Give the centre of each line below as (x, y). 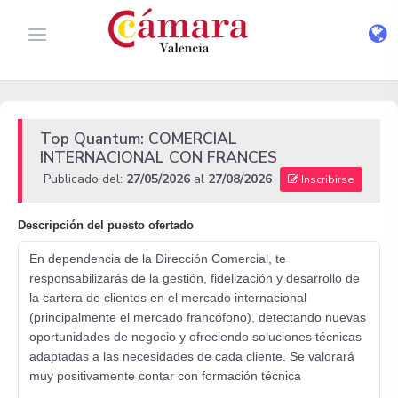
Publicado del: (85, 179)
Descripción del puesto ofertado (106, 225)
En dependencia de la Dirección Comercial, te (158, 259)
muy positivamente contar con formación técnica (165, 376)
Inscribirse (326, 179)
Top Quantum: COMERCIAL (139, 139)
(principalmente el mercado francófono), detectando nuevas (198, 317)
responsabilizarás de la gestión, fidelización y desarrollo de (195, 278)
